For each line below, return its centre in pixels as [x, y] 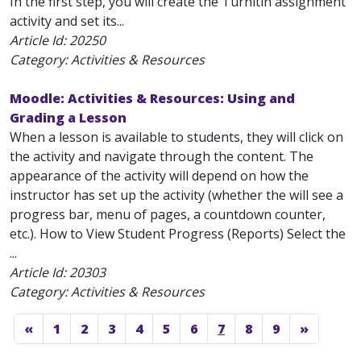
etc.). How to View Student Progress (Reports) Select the [178, 234]
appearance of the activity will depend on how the [159, 176]
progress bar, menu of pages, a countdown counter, [168, 214]
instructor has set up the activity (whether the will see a [176, 195]
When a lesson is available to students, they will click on [176, 137]
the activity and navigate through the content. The [162, 156]
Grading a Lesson [68, 118]
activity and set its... [67, 21]
